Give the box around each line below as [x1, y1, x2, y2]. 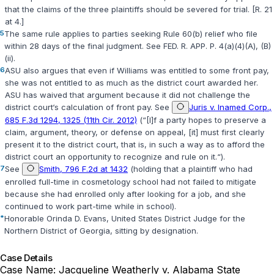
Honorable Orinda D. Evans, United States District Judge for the [4, 213, 245, 224]
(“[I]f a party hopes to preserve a [137, 115, 266, 125]
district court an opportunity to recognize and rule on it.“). [5, 152, 225, 162]
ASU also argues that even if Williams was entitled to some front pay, [5, 65, 269, 76]
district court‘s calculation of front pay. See [5, 102, 172, 113]
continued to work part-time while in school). [5, 201, 176, 212]
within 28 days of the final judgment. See [4, 41, 163, 51]
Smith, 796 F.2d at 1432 [39, 164, 128, 174]
